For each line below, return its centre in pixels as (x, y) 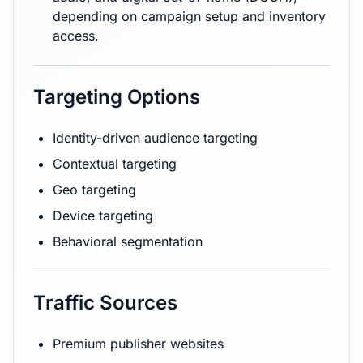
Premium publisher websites (138, 344)
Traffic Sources (105, 303)
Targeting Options (117, 97)
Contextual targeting (115, 164)
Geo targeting (94, 190)
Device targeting (103, 216)
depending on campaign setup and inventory (189, 16)
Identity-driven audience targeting (155, 138)
